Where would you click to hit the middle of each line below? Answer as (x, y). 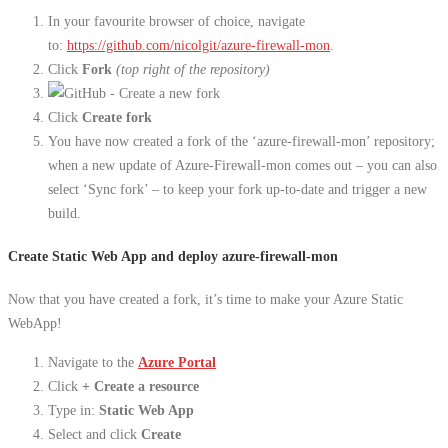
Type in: (73, 409)
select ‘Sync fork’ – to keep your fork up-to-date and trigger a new (237, 188)
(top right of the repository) (193, 68)
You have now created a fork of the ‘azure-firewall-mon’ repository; (241, 140)
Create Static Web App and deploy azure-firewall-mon (173, 256)
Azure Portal (177, 361)
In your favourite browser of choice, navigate (176, 20)
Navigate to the (93, 361)
